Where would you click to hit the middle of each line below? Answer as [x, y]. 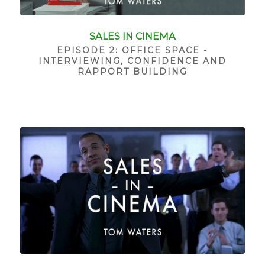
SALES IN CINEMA [132, 36]
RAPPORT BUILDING [132, 71]
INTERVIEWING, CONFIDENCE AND [132, 61]
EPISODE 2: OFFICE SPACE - [132, 50]
